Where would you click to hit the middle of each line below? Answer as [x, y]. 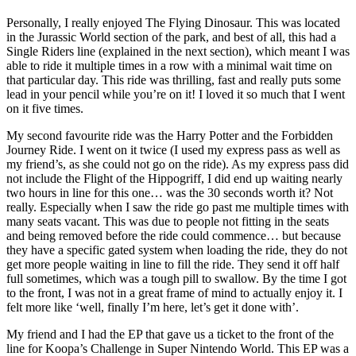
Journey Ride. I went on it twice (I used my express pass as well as [173, 149]
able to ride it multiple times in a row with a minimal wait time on [169, 65]
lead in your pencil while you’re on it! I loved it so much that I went [176, 94]
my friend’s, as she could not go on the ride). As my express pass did [178, 164]
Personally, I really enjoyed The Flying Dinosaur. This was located [173, 22]
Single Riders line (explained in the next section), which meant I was [178, 51]
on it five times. [46, 108]
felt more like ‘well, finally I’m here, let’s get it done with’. [154, 307]
